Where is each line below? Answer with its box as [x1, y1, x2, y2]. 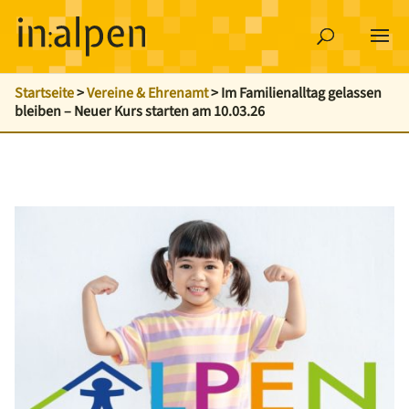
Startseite [14, 83, 74, 103]
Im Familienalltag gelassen [220, 83, 382, 103]
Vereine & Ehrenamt [86, 83, 208, 103]
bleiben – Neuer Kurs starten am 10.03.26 [14, 101, 265, 121]
